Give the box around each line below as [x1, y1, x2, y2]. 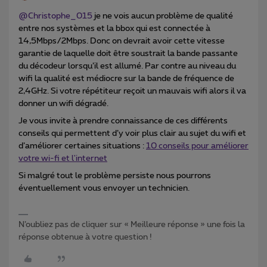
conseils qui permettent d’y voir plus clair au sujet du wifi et [18, 129, 246, 138]
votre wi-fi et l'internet [18, 154, 107, 163]
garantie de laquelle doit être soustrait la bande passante [18, 49, 238, 58]
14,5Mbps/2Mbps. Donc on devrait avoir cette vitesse [18, 36, 225, 45]
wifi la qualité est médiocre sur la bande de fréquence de [18, 74, 234, 83]
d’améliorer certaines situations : [18, 141, 146, 150]
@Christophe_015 [18, 11, 92, 20]
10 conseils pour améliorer [146, 141, 249, 150]
